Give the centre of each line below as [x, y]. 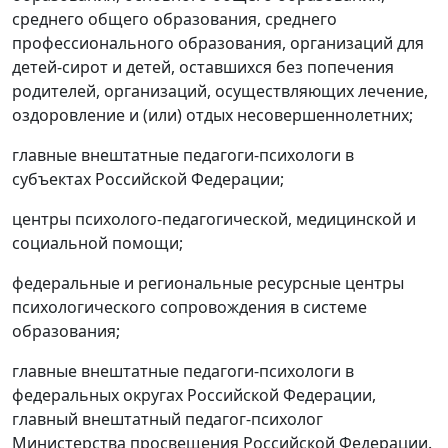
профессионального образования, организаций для [218, 43]
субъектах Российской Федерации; [148, 179]
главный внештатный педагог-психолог [167, 419]
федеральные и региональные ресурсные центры [208, 283]
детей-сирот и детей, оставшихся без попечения [203, 67]
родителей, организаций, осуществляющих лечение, [220, 91]
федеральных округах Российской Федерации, [194, 395]
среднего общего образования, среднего [174, 19]
